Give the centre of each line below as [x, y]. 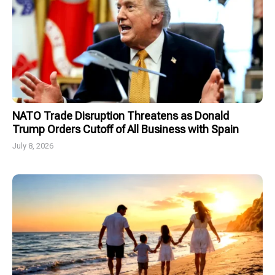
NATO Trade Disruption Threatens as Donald [121, 116]
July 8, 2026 [33, 146]
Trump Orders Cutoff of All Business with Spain [126, 130]
